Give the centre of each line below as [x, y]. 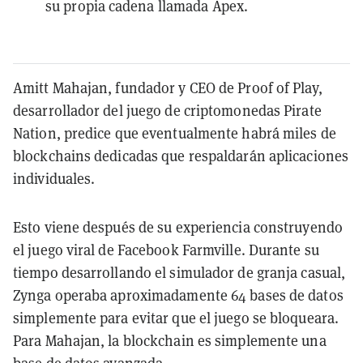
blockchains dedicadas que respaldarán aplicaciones [181, 156]
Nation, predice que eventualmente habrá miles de [175, 133]
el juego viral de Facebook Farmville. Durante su [166, 250]
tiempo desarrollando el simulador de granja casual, [179, 272]
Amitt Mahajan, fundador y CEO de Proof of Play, [168, 88]
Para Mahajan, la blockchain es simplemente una [170, 340]
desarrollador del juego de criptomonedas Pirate [167, 110]
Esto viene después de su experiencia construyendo [178, 227]
